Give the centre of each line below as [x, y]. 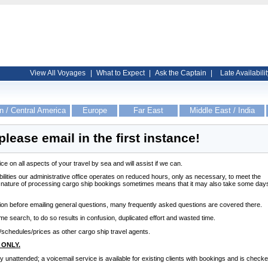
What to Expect [121, 73]
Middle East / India [222, 110]
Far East [148, 110]
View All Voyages [57, 73]
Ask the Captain [181, 73]
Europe [95, 110]
